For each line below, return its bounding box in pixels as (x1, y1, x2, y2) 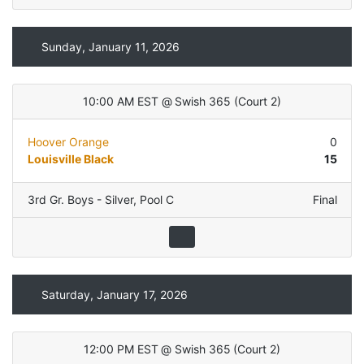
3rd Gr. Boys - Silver (27, 193, 133, 207)
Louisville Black (27, 152, 114, 167)
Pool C (139, 193, 174, 207)
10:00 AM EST (83, 94, 159, 109)
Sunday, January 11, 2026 (41, 39, 180, 54)
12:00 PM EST (83, 342, 158, 357)
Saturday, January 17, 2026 (41, 287, 188, 301)
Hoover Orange (27, 135, 109, 149)
